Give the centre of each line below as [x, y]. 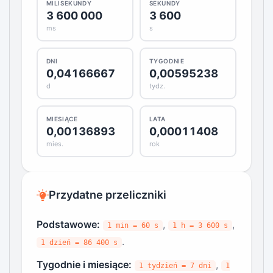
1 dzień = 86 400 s [79, 243]
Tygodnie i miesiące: [84, 265]
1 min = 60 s [133, 226]
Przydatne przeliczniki [108, 195]
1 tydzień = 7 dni [175, 266]
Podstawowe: [68, 225]
